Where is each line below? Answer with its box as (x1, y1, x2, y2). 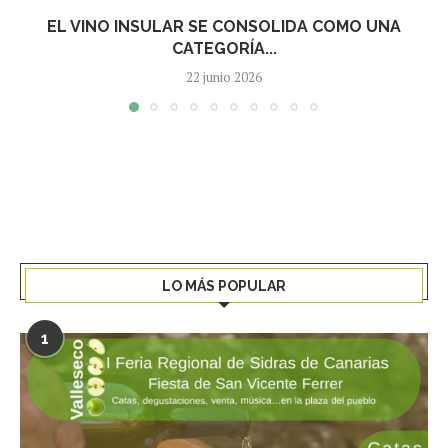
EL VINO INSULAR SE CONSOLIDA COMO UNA (47, 16, 401, 36)
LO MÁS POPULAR (162, 277, 286, 294)
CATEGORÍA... (171, 38, 277, 58)
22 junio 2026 (186, 67, 262, 86)
